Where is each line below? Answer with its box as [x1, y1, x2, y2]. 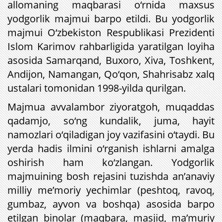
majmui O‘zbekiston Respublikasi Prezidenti [7, 26, 215, 39]
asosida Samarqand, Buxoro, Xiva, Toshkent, [7, 54, 215, 67]
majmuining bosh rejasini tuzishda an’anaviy [7, 169, 215, 183]
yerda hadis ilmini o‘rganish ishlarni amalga [7, 142, 215, 155]
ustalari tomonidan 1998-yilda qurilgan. [7, 81, 186, 95]
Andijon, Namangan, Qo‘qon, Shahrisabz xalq [7, 67, 215, 81]
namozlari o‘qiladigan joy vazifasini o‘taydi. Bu [7, 128, 215, 141]
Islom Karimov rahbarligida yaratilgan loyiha [7, 40, 215, 53]
